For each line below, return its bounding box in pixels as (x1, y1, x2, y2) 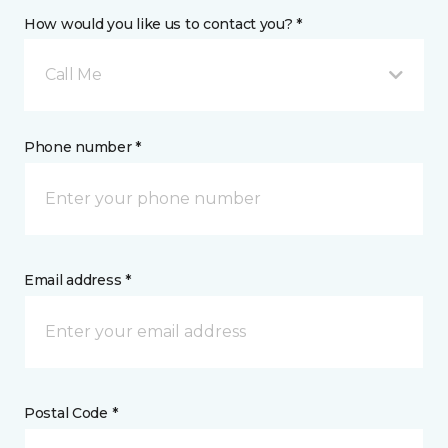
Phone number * (24, 137, 142, 156)
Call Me (45, 64, 102, 84)
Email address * (24, 270, 131, 289)
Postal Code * (24, 403, 118, 422)
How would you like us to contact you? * (24, 14, 303, 33)
